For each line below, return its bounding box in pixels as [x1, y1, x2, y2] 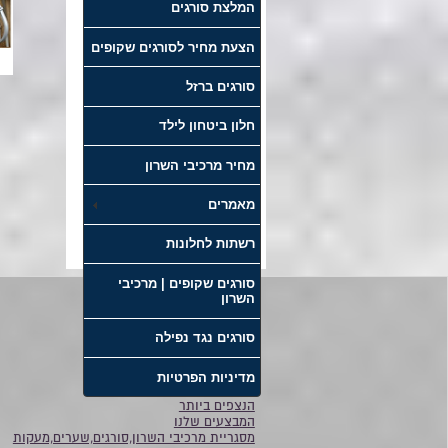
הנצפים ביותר [178, 398, 255, 415]
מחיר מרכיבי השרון [144, 157, 255, 173]
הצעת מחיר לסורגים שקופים [90, 39, 255, 55]
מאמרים [207, 197, 255, 213]
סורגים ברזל [185, 78, 255, 94]
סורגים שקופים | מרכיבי [117, 275, 255, 291]
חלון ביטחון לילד [158, 118, 255, 134]
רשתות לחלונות [165, 236, 255, 252]
